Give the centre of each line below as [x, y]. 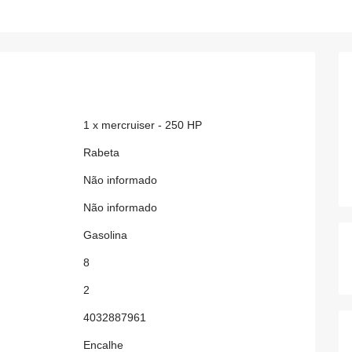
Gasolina [106, 235]
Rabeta [102, 152]
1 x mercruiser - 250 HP [143, 125]
